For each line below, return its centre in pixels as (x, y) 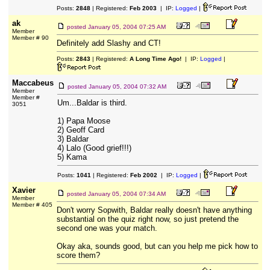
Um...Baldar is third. (92, 103)
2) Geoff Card (80, 130)
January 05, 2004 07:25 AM (127, 27)
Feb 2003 (143, 8)
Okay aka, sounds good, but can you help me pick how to (157, 246)
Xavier (24, 190)
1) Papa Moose (83, 121)
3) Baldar (73, 139)
